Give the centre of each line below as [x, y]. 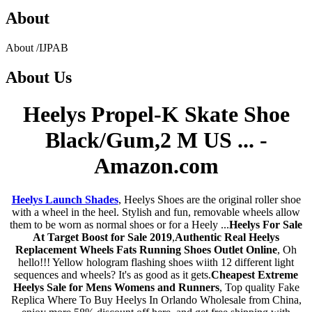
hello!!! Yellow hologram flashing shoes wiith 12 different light [156, 263]
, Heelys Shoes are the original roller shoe [209, 200]
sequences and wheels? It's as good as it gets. [112, 275]
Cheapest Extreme [255, 275]
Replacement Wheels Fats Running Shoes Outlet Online [146, 250]
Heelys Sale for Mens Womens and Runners [116, 288]
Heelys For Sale [266, 225]
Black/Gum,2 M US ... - [156, 140]
